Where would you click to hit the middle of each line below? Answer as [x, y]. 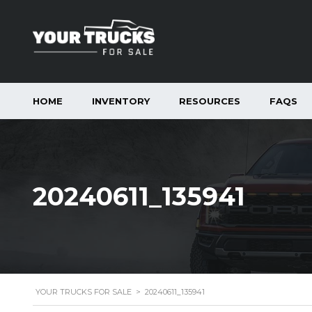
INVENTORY [121, 101]
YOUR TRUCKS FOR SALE [84, 292]
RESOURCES [210, 101]
